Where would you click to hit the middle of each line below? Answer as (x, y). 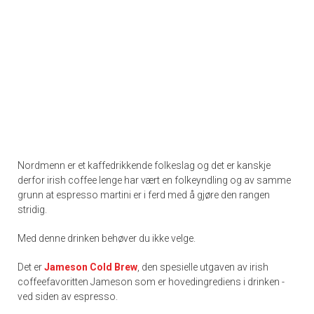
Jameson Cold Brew (91, 267)
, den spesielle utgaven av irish (203, 267)
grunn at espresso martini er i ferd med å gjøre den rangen (144, 194)
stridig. (32, 209)
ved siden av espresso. (68, 296)
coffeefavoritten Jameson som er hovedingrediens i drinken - (151, 281)
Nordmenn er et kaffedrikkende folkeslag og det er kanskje (144, 165)
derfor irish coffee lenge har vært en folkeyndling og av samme (154, 180)
